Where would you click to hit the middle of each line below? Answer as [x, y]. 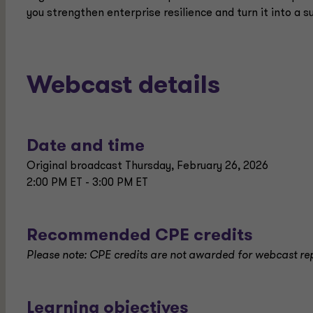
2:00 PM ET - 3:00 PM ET [87, 183]
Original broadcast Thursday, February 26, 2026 [147, 166]
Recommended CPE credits [140, 236]
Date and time [86, 147]
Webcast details [123, 87]
